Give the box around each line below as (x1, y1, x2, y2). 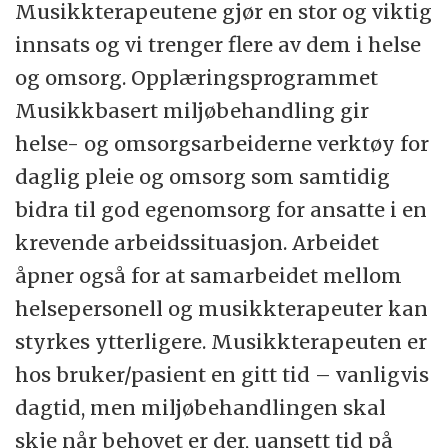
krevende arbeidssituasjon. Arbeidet (15, 229, 380, 255)
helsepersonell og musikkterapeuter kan (15, 295, 429, 321)
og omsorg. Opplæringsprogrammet (15, 64, 379, 90)
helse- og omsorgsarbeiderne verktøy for (15, 130, 430, 156)
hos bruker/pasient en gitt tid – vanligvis (15, 361, 430, 387)
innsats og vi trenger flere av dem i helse (15, 31, 422, 57)
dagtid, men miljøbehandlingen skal (15, 394, 387, 420)
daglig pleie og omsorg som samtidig (15, 163, 391, 189)
